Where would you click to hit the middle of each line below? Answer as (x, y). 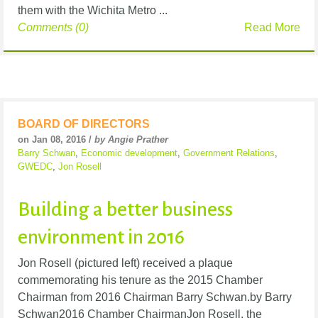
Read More (272, 28)
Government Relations (229, 153)
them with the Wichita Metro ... (93, 11)
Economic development (129, 153)
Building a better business (125, 210)
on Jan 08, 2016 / (56, 140)
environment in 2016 (101, 237)
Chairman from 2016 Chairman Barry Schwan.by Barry (155, 297)
